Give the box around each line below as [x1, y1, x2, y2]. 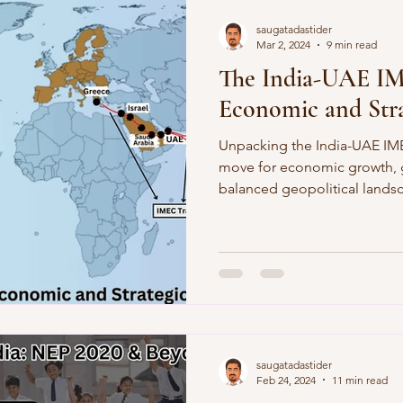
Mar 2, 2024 [256, 38, 310, 51]
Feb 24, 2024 [256, 372, 316, 387]
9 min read [327, 38, 377, 51]
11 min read [332, 372, 388, 387]
